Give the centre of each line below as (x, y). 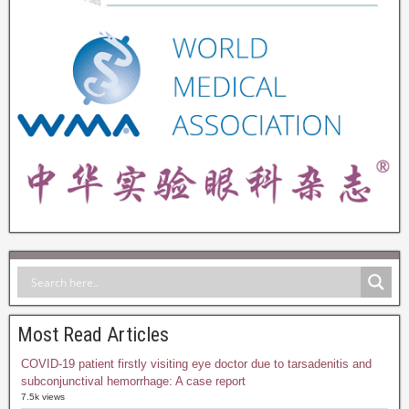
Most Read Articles (93, 335)
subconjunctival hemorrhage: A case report (133, 382)
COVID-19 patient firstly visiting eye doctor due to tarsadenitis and (196, 364)
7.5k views (43, 397)
